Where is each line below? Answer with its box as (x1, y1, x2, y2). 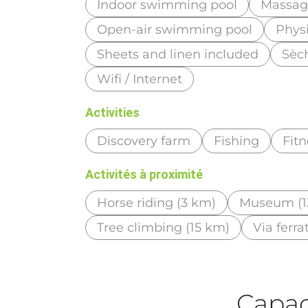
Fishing (214, 133, 260, 148)
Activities (85, 104, 140, 120)
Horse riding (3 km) (97, 195, 217, 210)
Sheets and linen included (97, 46, 259, 62)
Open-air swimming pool (97, 21, 253, 37)
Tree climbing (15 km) (97, 219, 230, 235)
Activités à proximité (85, 166, 203, 181)
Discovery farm (97, 133, 191, 148)
